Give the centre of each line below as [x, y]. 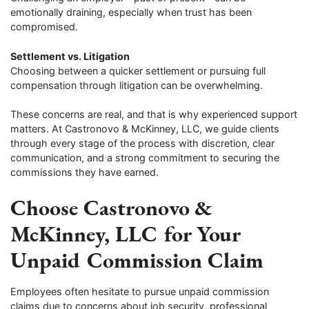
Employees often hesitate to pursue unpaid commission [140, 292]
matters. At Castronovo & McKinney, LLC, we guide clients [145, 129]
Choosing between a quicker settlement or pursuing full [138, 70]
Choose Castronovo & [111, 207]
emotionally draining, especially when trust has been [131, 12]
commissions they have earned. [84, 172]
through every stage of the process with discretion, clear [142, 143]
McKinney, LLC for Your [125, 233]
